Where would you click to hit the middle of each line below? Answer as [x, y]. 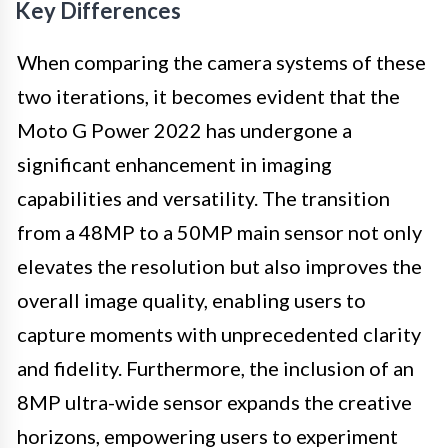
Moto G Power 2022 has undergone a [184, 129]
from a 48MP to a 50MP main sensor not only [219, 231]
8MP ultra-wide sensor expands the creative [214, 401]
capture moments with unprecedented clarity [219, 333]
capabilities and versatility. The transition [203, 197]
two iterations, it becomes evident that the [208, 95]
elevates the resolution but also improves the [219, 265]
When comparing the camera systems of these [221, 61]
